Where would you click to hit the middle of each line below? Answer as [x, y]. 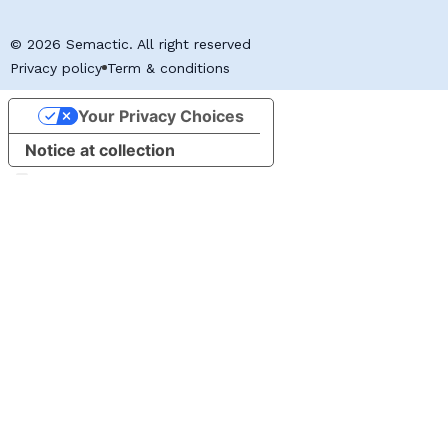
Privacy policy [56, 67]
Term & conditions [168, 67]
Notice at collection [100, 149]
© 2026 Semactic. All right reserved [130, 43]
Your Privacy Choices [160, 115]
